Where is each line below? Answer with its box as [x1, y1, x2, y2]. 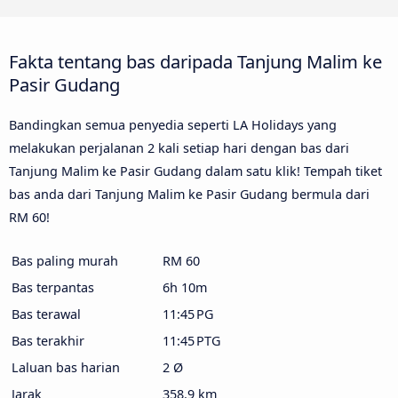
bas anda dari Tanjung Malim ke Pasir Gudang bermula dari [9, 185, 370, 203]
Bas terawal [12, 305, 81, 322]
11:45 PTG [163, 331, 220, 349]
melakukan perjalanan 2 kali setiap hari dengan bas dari [9, 139, 349, 156]
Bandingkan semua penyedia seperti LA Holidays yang [9, 115, 337, 133]
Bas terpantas [12, 278, 94, 296]
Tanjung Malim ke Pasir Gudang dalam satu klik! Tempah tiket [9, 162, 382, 179]
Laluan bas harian [12, 358, 120, 376]
